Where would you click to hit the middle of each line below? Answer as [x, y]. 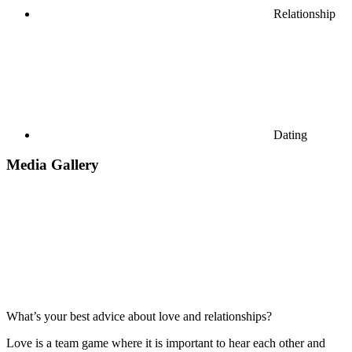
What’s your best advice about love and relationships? [139, 316]
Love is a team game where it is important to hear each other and [166, 343]
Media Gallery [53, 165]
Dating [290, 134]
